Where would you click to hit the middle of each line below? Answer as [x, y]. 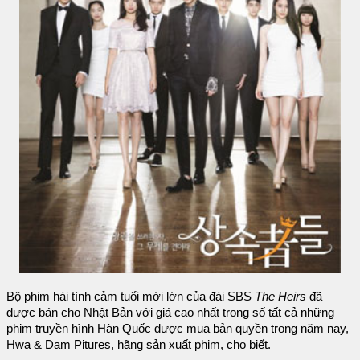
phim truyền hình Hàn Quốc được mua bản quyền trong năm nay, [178, 329]
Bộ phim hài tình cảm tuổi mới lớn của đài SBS [131, 297]
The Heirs [280, 297]
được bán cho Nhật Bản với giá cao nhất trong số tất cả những [170, 313]
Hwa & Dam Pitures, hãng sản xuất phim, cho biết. [139, 345]
